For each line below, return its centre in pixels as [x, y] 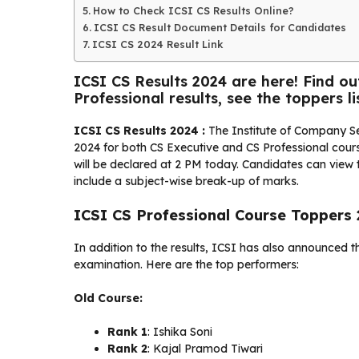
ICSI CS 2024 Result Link [157, 44]
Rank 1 [127, 332]
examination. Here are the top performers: [186, 264]
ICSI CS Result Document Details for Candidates [220, 27]
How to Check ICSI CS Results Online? [193, 10]
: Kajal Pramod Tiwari [205, 349]
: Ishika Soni [180, 332]
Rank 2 [127, 349]
